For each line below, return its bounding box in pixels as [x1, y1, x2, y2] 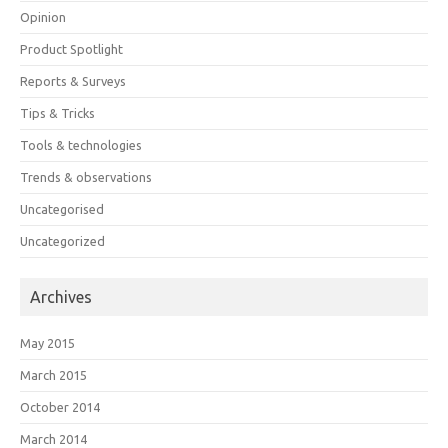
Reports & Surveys [20, 74, 126, 88]
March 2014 [20, 432, 87, 446]
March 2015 [20, 368, 87, 382]
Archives [30, 288, 92, 306]
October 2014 [20, 400, 100, 414]
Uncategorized [20, 234, 105, 248]
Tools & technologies [20, 138, 142, 152]
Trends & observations [20, 170, 152, 184]
